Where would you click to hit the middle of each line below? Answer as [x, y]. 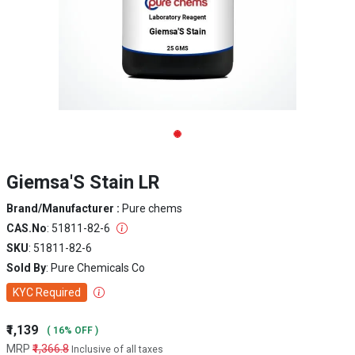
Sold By [26, 268]
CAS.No [27, 228]
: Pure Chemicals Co [95, 268]
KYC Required [47, 292]
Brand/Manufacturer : [64, 208]
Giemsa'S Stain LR [83, 182]
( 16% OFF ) [71, 330]
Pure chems [152, 208]
